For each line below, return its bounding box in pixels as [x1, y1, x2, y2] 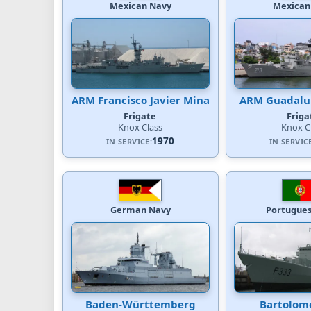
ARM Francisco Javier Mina [71, 92, 210, 107]
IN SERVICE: [106, 135, 153, 146]
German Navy [110, 203, 171, 216]
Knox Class [117, 120, 162, 133]
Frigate [124, 109, 157, 122]
